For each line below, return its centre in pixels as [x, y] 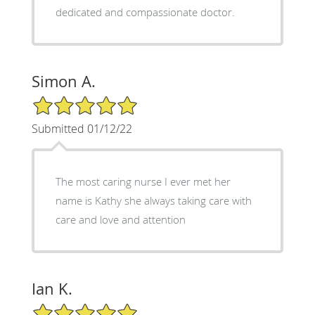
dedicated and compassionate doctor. [145, 12]
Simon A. [63, 81]
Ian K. [52, 288]
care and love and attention [120, 219]
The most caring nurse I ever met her [143, 181]
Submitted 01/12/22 [82, 128]
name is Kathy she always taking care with [153, 200]
